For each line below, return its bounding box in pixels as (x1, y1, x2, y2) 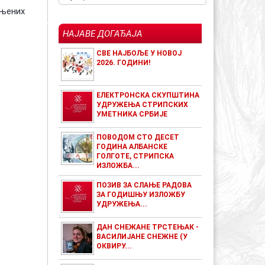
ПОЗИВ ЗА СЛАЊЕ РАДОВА (96, 181, 192, 189)
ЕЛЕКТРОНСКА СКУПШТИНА (96, 91, 200, 99)
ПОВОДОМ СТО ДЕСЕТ (96, 133, 180, 141)
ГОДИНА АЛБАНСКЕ (96, 143, 168, 151)
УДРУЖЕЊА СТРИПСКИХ (96, 101, 189, 109)
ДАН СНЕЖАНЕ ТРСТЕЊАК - (96, 223, 199, 231)
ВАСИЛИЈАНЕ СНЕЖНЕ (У (96, 232, 188, 241)
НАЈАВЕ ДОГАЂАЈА (63, 28, 143, 39)
